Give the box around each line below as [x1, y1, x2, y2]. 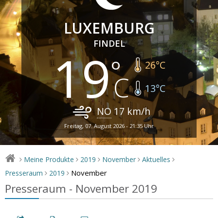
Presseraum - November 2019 [5, 181, 157, 196]
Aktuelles [142, 154, 171, 164]
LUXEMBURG [63, 18, 155, 38]
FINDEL [93, 37, 125, 49]
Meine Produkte [24, 154, 74, 164]
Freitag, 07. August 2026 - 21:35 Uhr [64, 122, 154, 129]
